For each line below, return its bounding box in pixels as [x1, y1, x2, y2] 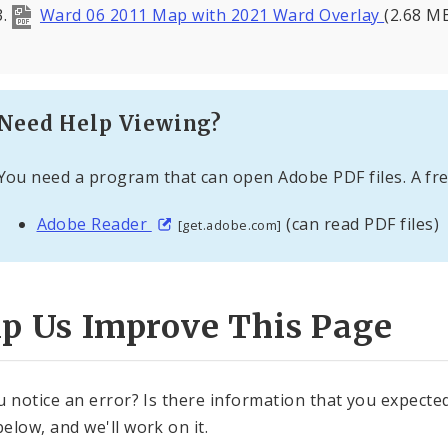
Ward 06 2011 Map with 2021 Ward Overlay [39, 3, 385, 26]
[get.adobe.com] [177, 216, 282, 235]
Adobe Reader [36, 213, 152, 236]
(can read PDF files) [281, 213, 440, 236]
